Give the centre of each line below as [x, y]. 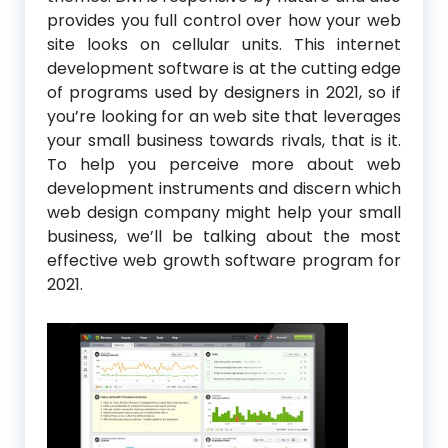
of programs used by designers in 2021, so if [224, 93]
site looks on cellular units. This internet [224, 45]
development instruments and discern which [224, 189]
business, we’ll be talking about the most [224, 237]
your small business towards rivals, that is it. [224, 141]
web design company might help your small [224, 213]
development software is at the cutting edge [224, 69]
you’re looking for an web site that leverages [224, 117]
